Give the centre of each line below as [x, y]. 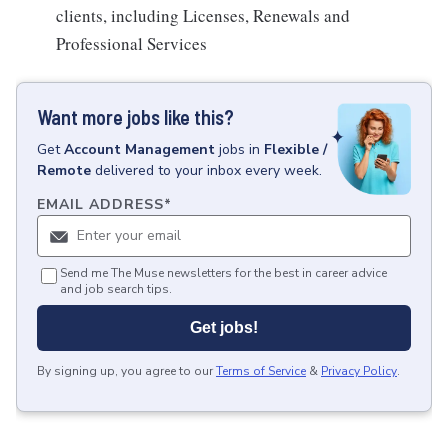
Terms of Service [261, 371]
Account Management [139, 149]
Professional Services [131, 43]
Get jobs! [224, 328]
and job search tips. [116, 289]
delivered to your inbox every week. [208, 170]
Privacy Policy [359, 371]
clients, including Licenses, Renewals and [203, 15]
